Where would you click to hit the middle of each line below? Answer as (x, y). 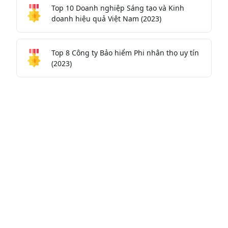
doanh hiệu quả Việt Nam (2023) (106, 19)
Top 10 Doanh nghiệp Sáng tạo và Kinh (118, 8)
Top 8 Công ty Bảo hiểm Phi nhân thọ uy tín (125, 53)
